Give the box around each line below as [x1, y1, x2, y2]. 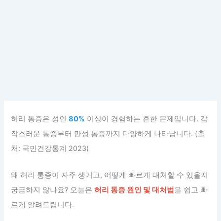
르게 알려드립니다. [11, 200, 74, 209]
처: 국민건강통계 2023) [11, 144, 89, 153]
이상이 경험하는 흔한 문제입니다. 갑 [85, 114, 208, 124]
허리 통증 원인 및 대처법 [94, 185, 175, 194]
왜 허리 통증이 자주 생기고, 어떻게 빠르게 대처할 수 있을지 [11, 170, 209, 180]
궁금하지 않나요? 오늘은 [11, 185, 95, 194]
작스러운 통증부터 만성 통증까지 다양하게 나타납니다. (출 [11, 129, 205, 139]
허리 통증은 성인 [11, 114, 69, 124]
